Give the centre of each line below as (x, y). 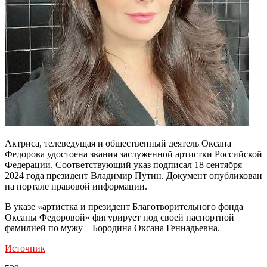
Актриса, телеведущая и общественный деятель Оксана (118, 143)
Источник (25, 248)
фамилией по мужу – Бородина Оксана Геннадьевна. (112, 228)
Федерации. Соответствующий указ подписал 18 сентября (123, 164)
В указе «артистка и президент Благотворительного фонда (124, 206)
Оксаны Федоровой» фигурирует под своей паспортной (119, 217)
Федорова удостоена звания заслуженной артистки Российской (133, 154)
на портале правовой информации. (76, 186)
